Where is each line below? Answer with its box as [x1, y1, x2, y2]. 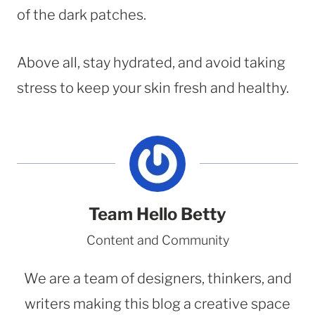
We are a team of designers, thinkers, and [23, 269, 292, 287]
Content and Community [86, 232, 229, 247]
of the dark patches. [17, 6, 146, 23]
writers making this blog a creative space [25, 295, 290, 312]
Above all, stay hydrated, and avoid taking [17, 53, 285, 71]
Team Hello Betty [89, 203, 226, 224]
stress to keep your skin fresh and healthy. [17, 79, 289, 96]
